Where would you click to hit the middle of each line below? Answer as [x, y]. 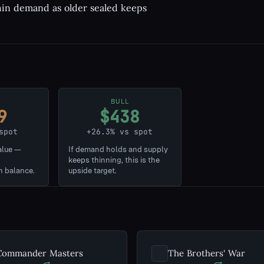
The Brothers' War [207, 253]
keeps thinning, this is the [114, 160]
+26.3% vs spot [120, 132]
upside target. [92, 171]
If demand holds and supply [118, 149]
